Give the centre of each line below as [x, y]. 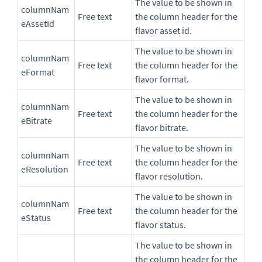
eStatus [36, 218]
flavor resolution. [169, 176]
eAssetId [38, 24]
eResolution [45, 169]
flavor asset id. [163, 31]
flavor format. [162, 79]
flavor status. [161, 225]
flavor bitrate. [162, 128]
